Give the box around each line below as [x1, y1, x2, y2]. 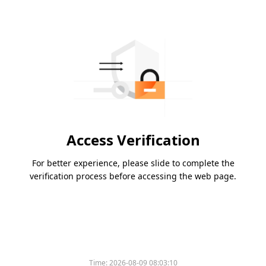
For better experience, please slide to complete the [31, 157, 235, 169]
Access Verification [66, 130, 200, 150]
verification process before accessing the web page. [30, 170, 236, 182]
